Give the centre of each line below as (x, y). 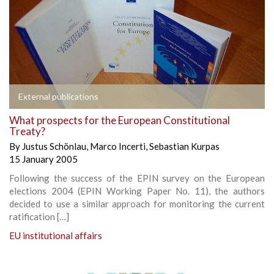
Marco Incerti (118, 146)
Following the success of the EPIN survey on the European (137, 178)
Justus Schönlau (54, 146)
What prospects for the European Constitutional (120, 120)
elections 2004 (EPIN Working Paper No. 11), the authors (137, 191)
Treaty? (27, 131)
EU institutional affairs (56, 235)
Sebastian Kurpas (184, 146)
